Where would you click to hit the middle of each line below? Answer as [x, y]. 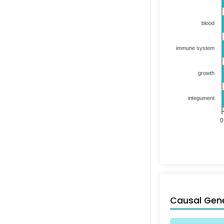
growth [206, 73]
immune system [195, 48]
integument [201, 98]
